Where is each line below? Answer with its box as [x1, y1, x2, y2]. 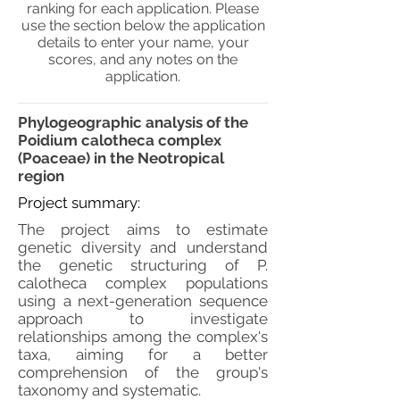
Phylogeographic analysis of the [18, 113, 248, 131]
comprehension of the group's [18, 363, 268, 381]
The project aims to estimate [18, 221, 268, 238]
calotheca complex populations [18, 274, 268, 292]
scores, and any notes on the [48, 51, 237, 68]
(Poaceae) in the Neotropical [18, 149, 224, 167]
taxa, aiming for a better [18, 346, 268, 363]
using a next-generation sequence [18, 292, 268, 310]
